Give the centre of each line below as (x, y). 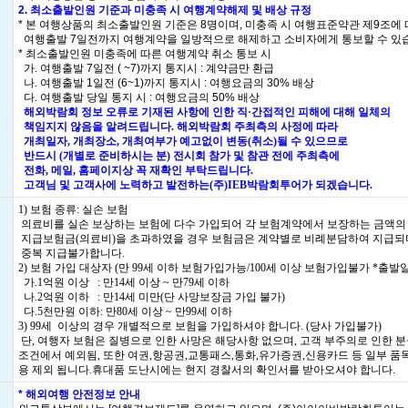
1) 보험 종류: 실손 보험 (73, 209)
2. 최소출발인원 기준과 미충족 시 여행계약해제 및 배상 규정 (165, 10)
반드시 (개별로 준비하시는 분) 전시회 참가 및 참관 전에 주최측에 (179, 156)
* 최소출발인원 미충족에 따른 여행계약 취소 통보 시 (145, 54)
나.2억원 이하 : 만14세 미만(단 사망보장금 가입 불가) (152, 297)
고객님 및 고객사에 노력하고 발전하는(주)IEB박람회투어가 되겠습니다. (195, 185)
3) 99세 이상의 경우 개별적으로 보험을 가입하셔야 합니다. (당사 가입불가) (200, 326)
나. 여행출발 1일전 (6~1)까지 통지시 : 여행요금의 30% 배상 (166, 83)
